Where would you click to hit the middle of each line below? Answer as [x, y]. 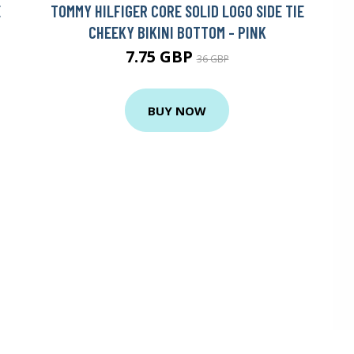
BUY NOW [177, 110]
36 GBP [213, 59]
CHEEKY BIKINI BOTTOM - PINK [177, 32]
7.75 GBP [161, 57]
